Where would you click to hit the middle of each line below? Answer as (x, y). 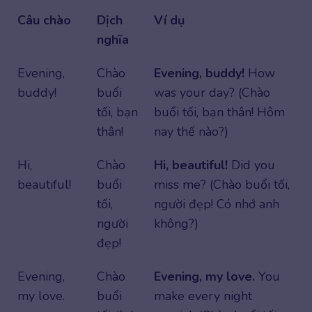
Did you (251, 165)
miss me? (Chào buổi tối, (222, 185)
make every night (203, 296)
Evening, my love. (204, 277)
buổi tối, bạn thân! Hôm (219, 112)
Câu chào (44, 21)
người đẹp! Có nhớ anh (217, 204)
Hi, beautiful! (191, 165)
